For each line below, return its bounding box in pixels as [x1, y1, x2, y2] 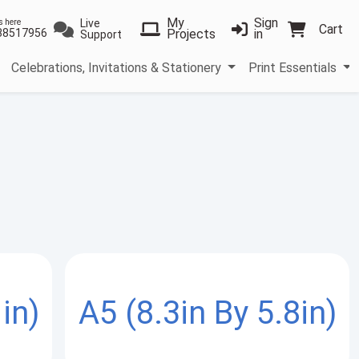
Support [79, 28, 122, 42]
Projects [166, 26, 216, 42]
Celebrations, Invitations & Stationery [11, 59, 225, 75]
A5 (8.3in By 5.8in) [78, 293, 337, 332]
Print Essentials [248, 59, 341, 75]
